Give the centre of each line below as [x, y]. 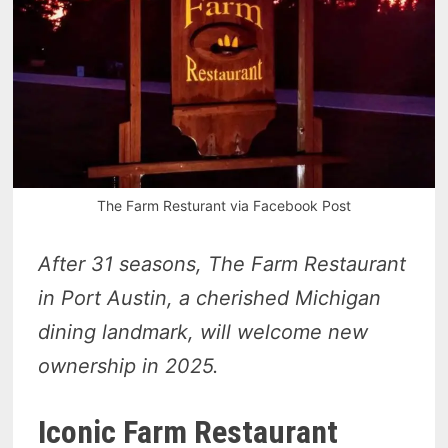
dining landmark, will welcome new [203, 331]
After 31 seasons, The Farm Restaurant [222, 263]
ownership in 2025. [129, 365]
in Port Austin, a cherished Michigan [210, 297]
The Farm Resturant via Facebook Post [223, 205]
